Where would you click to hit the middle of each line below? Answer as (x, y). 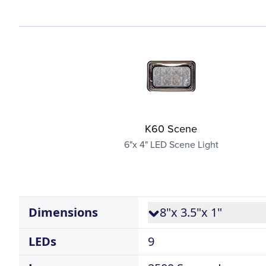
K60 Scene (171, 129)
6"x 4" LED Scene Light (171, 144)
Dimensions (63, 212)
